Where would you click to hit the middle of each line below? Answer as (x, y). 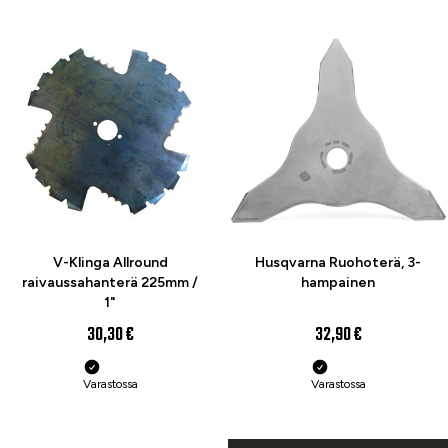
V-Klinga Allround (110, 262)
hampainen (338, 282)
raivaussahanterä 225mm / (110, 282)
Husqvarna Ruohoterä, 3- (338, 262)
